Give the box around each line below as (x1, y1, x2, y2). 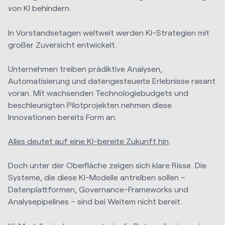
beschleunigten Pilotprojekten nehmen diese (8, 99, 172, 109)
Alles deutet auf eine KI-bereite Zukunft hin (8, 136, 169, 146)
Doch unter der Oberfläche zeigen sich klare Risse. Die (8, 160, 206, 170)
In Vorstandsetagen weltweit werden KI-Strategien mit (8, 27, 209, 37)
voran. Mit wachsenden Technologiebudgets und (8, 87, 188, 97)
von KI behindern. (8, 3, 71, 13)
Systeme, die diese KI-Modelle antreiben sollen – (8, 172, 185, 182)
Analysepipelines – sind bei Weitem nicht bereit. (8, 196, 182, 206)
